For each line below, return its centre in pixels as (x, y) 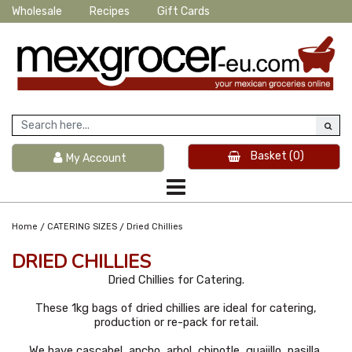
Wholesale (37, 11)
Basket (269, 156)
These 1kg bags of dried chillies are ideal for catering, (176, 308)
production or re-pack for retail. (176, 322)
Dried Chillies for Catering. (176, 279)
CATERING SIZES (82, 226)
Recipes (110, 11)
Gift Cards (183, 11)
